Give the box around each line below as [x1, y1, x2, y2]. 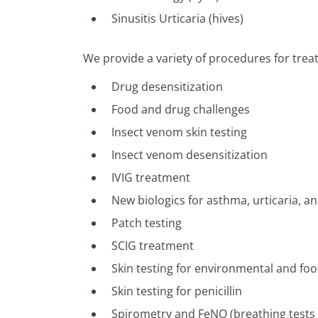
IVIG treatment [111, 170, 190, 185]
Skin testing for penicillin [111, 283, 242, 299]
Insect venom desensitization [111, 147, 268, 163]
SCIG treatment [111, 238, 194, 253]
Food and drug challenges [111, 102, 250, 117]
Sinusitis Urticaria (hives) [111, 11, 243, 26]
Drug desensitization [111, 79, 223, 94]
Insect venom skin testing [111, 124, 247, 140]
